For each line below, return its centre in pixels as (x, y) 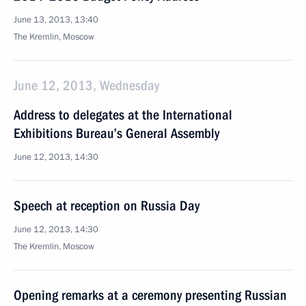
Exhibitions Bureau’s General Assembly (116, 133)
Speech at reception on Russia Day (107, 206)
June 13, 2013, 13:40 (56, 20)
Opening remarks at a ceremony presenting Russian (150, 295)
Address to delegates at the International (123, 115)
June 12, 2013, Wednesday (86, 85)
